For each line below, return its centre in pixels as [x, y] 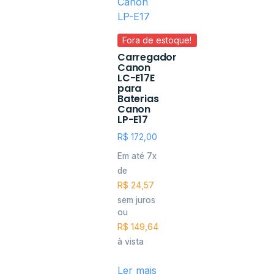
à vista [131, 242]
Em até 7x [137, 156]
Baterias [138, 98]
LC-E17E [136, 78]
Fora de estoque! [157, 40]
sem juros [136, 200]
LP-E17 [133, 119]
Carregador [147, 57]
